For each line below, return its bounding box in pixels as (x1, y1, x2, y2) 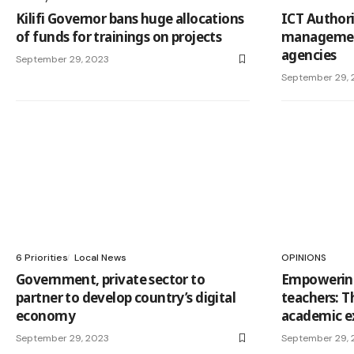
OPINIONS (281, 250, 326, 264)
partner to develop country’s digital (16, 288, 236, 307)
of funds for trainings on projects (16, 27, 222, 46)
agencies (281, 45, 337, 64)
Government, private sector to (16, 269, 205, 288)
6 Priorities (16, 250, 68, 264)
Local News (74, 250, 126, 264)
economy (16, 306, 75, 325)
